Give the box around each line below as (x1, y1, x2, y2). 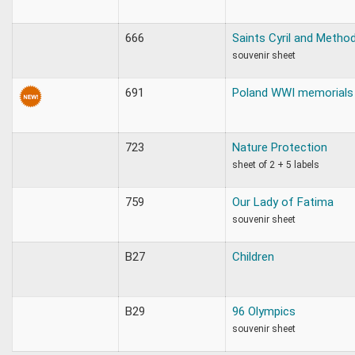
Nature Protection (232, 139, 327, 155)
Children (232, 249, 274, 264)
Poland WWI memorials (232, 85, 353, 100)
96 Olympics (232, 303, 296, 319)
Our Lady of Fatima (232, 194, 334, 209)
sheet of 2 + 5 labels (232, 158, 319, 170)
